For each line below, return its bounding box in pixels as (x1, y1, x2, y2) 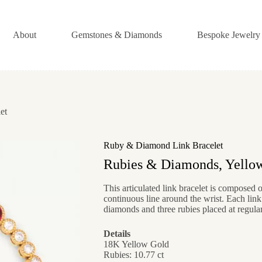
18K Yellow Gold (103, 239, 169, 249)
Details (103, 228, 130, 239)
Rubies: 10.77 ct (103, 249, 164, 260)
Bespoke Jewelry (197, 30, 261, 40)
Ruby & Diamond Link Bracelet (103, 140, 223, 151)
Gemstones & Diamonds (71, 30, 163, 40)
